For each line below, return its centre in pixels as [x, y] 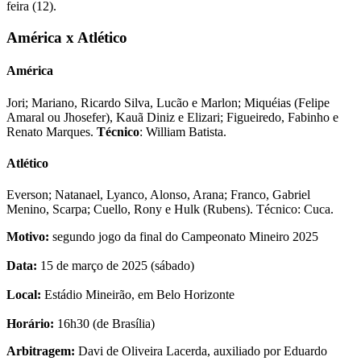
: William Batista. [183, 131]
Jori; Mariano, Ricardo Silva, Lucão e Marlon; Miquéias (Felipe [168, 102]
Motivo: [28, 237]
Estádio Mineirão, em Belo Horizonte [138, 295]
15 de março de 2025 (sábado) [116, 266]
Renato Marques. [52, 131]
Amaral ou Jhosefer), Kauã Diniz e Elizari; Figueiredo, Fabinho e [172, 117]
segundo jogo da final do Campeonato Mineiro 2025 [184, 237]
